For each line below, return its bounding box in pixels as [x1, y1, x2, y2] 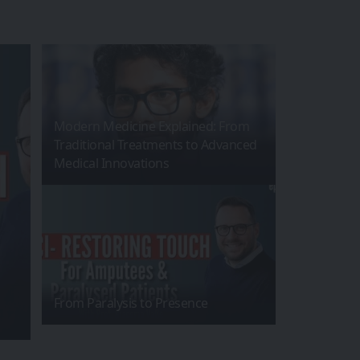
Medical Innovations [53, 153, 169, 172]
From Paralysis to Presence [53, 294, 208, 313]
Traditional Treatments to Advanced [53, 135, 257, 153]
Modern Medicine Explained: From [53, 117, 249, 135]
